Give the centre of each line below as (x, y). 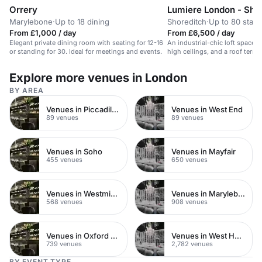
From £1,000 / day (43, 33)
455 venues (64, 159)
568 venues (64, 201)
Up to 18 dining (82, 22)
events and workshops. (203, 60)
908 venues (189, 201)
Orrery (23, 10)
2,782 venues (192, 244)
